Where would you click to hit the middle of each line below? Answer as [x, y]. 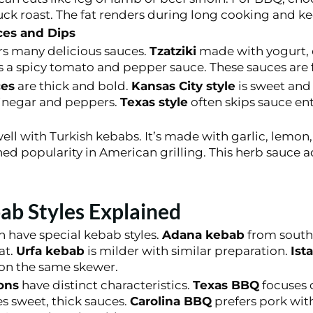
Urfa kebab [50, 250]
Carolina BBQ [170, 301]
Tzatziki [173, 51]
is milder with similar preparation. [187, 250]
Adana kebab [203, 234]
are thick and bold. [73, 86]
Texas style [154, 102]
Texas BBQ [226, 285]
